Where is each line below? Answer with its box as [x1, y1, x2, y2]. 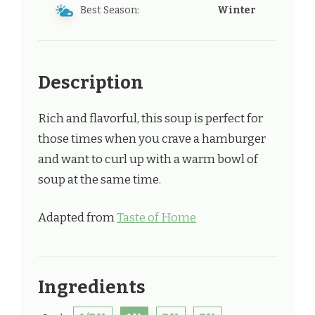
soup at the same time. [38, 172, 161, 187]
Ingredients [38, 276, 146, 299]
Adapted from [38, 210, 117, 226]
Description [38, 71, 143, 94]
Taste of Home [117, 210, 196, 226]
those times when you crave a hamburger [38, 131, 266, 146]
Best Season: [80, 4, 139, 16]
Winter [217, 4, 256, 16]
